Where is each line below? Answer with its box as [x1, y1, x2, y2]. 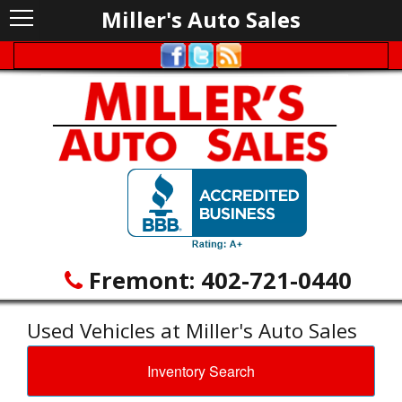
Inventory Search [147, 361, 255, 382]
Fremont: [88, 265, 195, 297]
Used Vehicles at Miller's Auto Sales [27, 317, 357, 345]
